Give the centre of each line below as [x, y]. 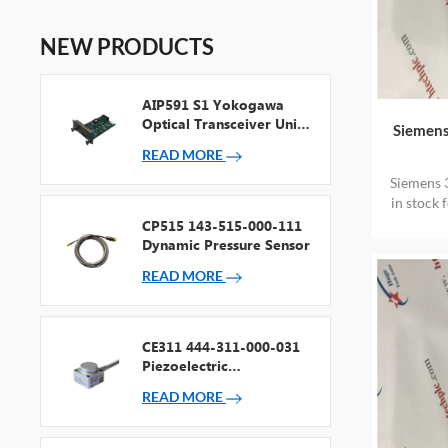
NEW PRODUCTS [127, 47]
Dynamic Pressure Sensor [225, 245]
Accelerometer [191, 385]
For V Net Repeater [205, 143]
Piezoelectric [184, 366]
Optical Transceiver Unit [221, 124]
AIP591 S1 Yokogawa [212, 105]
